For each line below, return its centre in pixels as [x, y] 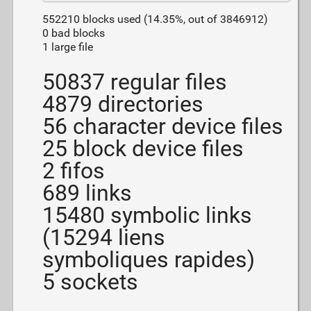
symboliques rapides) [148, 259]
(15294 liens [103, 237]
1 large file [67, 47]
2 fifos [73, 170]
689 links [87, 193]
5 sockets [90, 281]
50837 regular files [134, 82]
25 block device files [143, 148]
